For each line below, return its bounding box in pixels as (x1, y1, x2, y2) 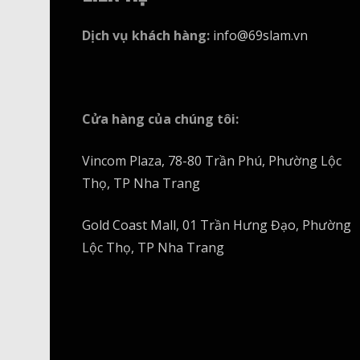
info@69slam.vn (213, 27, 308, 44)
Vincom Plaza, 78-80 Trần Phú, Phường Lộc (82, 152, 342, 170)
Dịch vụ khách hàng (82, 27, 207, 44)
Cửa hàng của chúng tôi (82, 110, 235, 128)
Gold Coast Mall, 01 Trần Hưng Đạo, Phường (82, 216, 351, 234)
